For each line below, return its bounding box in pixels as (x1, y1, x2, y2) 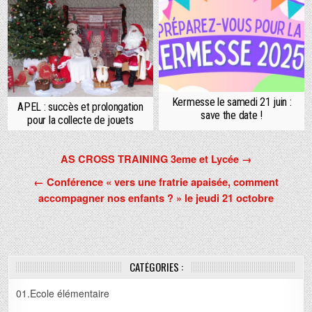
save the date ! (201, 109, 263, 123)
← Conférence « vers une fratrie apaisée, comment (33, 174, 279, 190)
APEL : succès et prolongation (17, 100, 143, 114)
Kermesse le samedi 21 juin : (171, 95, 292, 109)
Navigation (7, 148, 92, 172)
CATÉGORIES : (129, 259, 183, 275)
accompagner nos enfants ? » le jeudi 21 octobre (38, 190, 274, 206)
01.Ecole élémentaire (16, 286, 110, 301)
